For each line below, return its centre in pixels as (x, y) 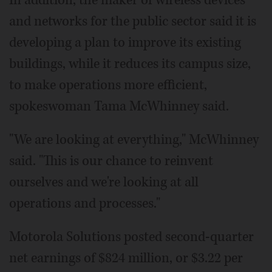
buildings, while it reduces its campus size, (130, 63)
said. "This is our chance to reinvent (111, 161)
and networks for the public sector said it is (133, 21)
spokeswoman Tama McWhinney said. (119, 106)
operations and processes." (85, 203)
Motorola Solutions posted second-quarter (131, 236)
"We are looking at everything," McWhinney (134, 139)
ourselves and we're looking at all (104, 182)
